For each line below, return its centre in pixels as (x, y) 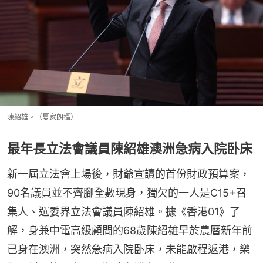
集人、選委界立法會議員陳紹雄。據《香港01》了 (124, 212)
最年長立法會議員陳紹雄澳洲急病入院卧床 (130, 149)
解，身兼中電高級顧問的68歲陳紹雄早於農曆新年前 (130, 231)
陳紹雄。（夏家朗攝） (42, 117)
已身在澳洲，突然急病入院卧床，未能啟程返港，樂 (129, 249)
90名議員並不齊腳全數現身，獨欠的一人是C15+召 (127, 193)
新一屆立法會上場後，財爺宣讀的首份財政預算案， (129, 174)
